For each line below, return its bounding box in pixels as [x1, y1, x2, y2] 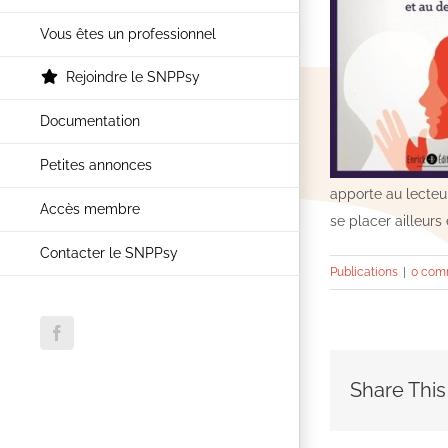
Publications [330, 264, 398, 279]
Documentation [40, 113, 140, 130]
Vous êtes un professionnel [40, 26, 216, 43]
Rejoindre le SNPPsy [66, 68, 201, 85]
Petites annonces [40, 157, 152, 174]
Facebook [55, 331, 118, 348]
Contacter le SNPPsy [40, 245, 178, 262]
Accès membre [40, 201, 140, 218]
